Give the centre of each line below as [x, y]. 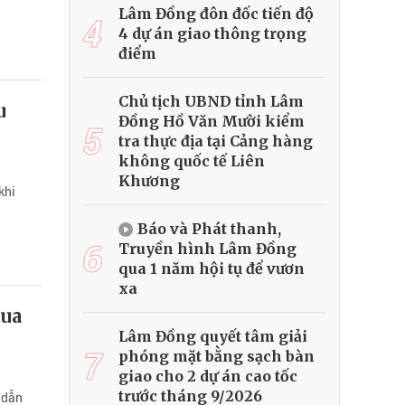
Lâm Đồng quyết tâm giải [213, 337]
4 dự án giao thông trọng [212, 34]
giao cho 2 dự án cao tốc [208, 377]
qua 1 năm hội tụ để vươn [212, 269]
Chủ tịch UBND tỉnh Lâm [211, 102]
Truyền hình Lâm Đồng [207, 249]
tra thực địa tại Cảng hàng [216, 141]
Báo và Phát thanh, [209, 229]
